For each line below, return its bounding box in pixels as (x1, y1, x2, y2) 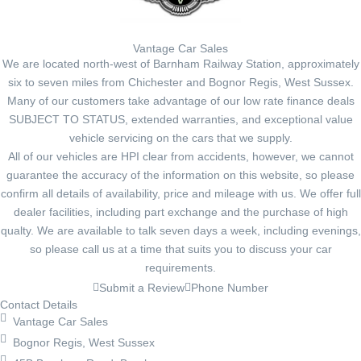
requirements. (145, 261, 216, 274)
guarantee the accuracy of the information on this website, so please (6, 168, 355, 181)
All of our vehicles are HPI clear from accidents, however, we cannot (7, 150, 354, 163)
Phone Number (191, 281, 268, 294)
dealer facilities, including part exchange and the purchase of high (13, 205, 348, 218)
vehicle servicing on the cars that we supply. (68, 131, 293, 144)
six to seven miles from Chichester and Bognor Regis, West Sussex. (7, 76, 354, 89)
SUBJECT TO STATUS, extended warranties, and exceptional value (8, 113, 353, 126)
